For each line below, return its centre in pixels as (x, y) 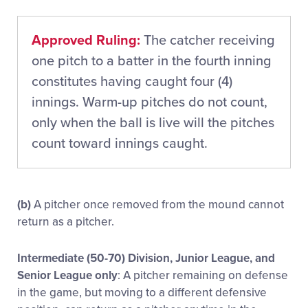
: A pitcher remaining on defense (203, 275)
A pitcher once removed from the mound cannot (157, 204)
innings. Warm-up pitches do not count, (150, 102)
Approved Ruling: (86, 40)
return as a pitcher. (66, 221)
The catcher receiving (208, 40)
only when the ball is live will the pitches (153, 123)
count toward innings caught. (120, 143)
